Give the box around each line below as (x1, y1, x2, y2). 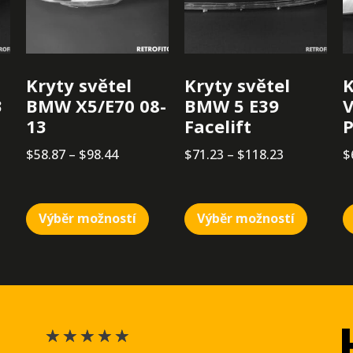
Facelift (184, 114, 251, 139)
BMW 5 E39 (184, 94, 279, 118)
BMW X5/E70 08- (26, 94, 167, 118)
